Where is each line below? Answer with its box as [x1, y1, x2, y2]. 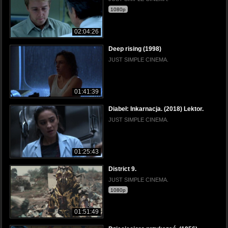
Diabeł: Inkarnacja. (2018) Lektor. [108, 105, 204, 112]
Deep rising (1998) [108, 45, 161, 52]
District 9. [108, 165, 136, 173]
